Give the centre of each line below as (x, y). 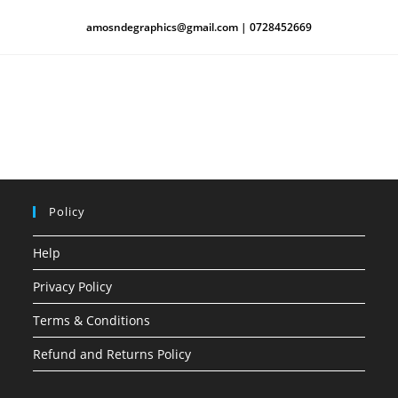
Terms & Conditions (92, 320)
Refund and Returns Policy (112, 354)
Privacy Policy (73, 287)
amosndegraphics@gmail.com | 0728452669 (199, 27)
